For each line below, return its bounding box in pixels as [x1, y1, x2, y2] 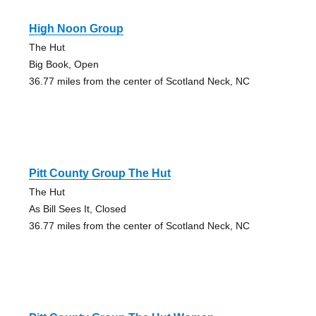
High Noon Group [28, 23, 123, 35]
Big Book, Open [28, 59, 99, 71]
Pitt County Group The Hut [28, 167, 171, 180]
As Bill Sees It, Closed [28, 203, 126, 215]
